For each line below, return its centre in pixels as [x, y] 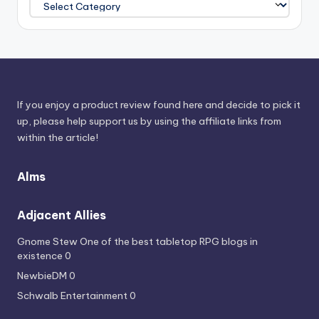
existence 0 [44, 256]
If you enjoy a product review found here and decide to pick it [159, 105]
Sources [50, 32]
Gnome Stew [47, 242]
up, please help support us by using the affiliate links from [149, 121]
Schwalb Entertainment [72, 296]
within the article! [58, 138]
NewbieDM [42, 276]
